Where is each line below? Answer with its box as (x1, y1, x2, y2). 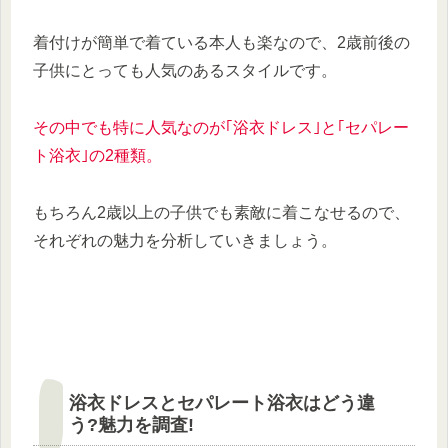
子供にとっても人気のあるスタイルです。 (33, 62, 337, 80)
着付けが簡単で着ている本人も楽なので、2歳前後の (33, 34, 410, 52)
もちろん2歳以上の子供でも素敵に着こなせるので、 (33, 203, 410, 221)
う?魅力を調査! (69, 414, 194, 435)
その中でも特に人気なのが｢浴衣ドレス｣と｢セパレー (33, 119, 409, 137)
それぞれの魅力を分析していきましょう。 (33, 231, 337, 249)
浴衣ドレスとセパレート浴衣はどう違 (69, 392, 375, 413)
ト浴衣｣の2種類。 (33, 147, 162, 165)
